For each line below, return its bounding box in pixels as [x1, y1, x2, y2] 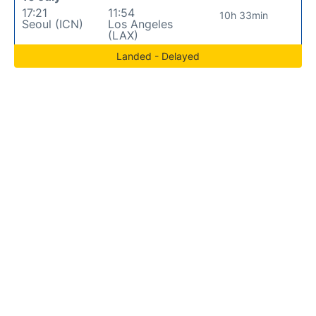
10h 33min [219, 8, 269, 21]
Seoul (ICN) [22, 16, 83, 31]
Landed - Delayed [116, 49, 200, 62]
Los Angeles [107, 16, 173, 31]
